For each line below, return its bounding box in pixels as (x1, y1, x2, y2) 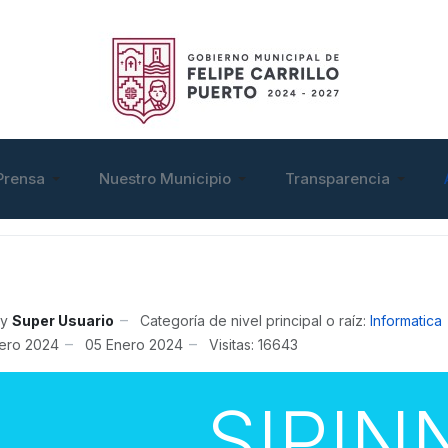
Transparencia (284, 169, 390, 188)
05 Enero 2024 (85, 335, 183, 353)
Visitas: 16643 (209, 335, 298, 353)
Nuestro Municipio (98, 169, 231, 188)
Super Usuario (12, 311, 114, 329)
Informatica (370, 312, 442, 329)
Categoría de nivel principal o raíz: (140, 312, 370, 329)
